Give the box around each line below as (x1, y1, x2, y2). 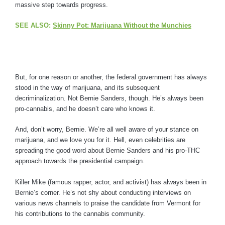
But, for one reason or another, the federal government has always (15, 73, 207, 81)
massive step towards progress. (15, 1, 110, 9)
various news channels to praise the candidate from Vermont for (15, 199, 200, 207)
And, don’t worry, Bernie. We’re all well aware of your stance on (15, 126, 198, 134)
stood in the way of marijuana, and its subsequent (15, 83, 160, 91)
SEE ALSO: (15, 22, 53, 30)
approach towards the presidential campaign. (15, 157, 145, 165)
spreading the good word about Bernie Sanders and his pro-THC (15, 147, 200, 155)
